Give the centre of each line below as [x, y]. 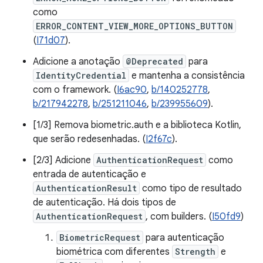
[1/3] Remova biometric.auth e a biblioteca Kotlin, [137, 125]
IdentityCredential [81, 75]
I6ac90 [132, 90]
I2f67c [159, 139]
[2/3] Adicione [63, 160]
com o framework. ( [75, 90]
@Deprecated [154, 61]
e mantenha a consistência [187, 76]
